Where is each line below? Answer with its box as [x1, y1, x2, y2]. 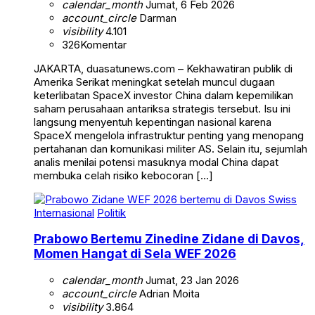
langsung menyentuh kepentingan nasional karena [34, 115, 271, 129]
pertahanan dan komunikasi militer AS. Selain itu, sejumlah [34, 141, 307, 155]
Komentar [80, 37, 127, 51]
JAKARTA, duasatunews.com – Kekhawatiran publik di [34, 61, 292, 75]
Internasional [34, 205, 94, 219]
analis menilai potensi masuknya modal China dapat [34, 155, 278, 169]
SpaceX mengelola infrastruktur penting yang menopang [34, 128, 304, 142]
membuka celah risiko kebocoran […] [34, 168, 213, 182]
